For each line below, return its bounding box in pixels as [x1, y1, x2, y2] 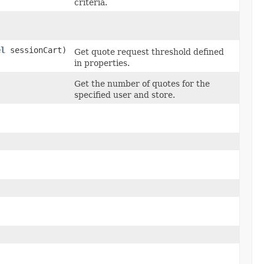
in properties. [74, 58, 130, 68]
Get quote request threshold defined [74, 47, 224, 57]
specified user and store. [74, 90, 175, 100]
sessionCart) [5, 45, 67, 55]
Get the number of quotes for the [74, 78, 210, 88]
